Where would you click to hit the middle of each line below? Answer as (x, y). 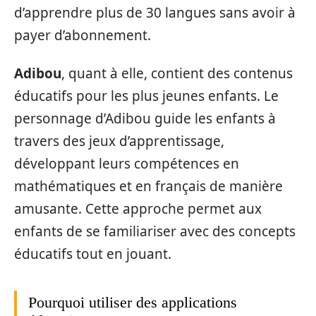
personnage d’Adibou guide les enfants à (145, 119)
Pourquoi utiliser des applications (133, 303)
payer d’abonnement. (83, 35)
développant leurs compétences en (127, 164)
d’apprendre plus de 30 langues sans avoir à (155, 12)
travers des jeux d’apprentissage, (119, 141)
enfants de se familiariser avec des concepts (155, 232)
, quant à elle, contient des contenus (177, 74)
